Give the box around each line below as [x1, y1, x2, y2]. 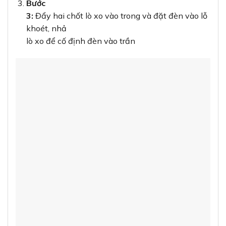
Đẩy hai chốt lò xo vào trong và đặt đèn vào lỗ [33, 11, 207, 21]
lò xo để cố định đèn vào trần [26, 36, 135, 46]
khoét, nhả [26, 23, 67, 34]
